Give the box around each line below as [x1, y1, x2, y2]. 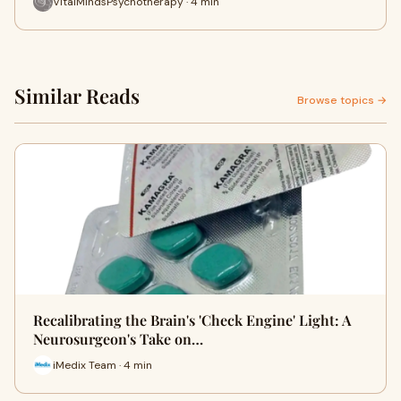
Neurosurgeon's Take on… [33, 329, 203, 349]
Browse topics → [297, 93, 387, 108]
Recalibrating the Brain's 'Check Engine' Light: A [33, 311, 351, 330]
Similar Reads [14, 82, 140, 110]
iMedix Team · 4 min [53, 357, 152, 372]
